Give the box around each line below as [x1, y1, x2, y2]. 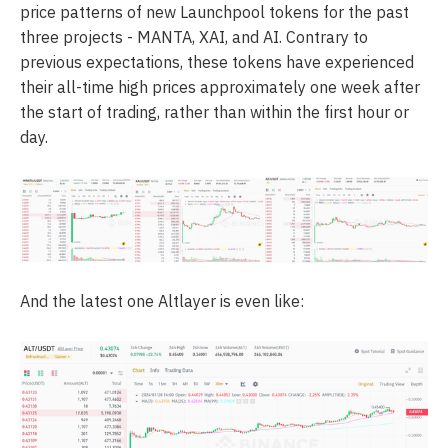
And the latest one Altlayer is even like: [20, 290, 304, 311]
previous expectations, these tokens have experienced [20, 52, 414, 73]
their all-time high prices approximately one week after [20, 77, 420, 98]
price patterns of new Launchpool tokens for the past [20, 2, 409, 23]
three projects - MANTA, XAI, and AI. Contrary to [20, 27, 368, 48]
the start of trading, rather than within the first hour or [20, 102, 409, 123]
